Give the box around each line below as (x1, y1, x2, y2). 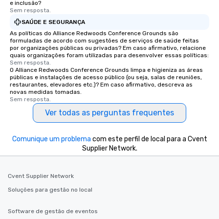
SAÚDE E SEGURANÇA (22, 18, 85, 25)
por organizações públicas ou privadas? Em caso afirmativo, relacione (10, 44, 206, 52)
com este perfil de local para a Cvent (90, 135, 207, 144)
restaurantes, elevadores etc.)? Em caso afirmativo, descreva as (10, 81, 193, 88)
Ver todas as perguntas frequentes (45, 108, 174, 118)
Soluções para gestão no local (8, 186, 92, 193)
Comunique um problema (12, 135, 91, 144)
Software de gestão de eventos (8, 208, 98, 215)
